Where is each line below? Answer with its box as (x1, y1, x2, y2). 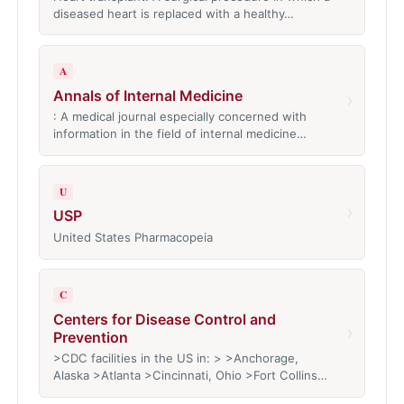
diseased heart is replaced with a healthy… (52, 5, 294, 21)
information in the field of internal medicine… (52, 126, 307, 142)
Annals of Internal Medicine (52, 86, 243, 105)
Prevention (52, 327, 128, 346)
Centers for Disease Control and (52, 309, 276, 328)
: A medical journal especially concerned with (52, 109, 307, 124)
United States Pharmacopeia (52, 229, 213, 244)
